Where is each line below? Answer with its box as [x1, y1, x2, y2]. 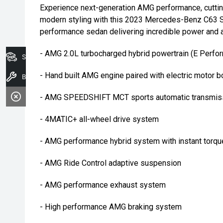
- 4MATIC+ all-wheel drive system [40, 114, 159, 124]
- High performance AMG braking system [40, 202, 182, 212]
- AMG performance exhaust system [40, 180, 166, 190]
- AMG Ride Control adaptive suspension [40, 158, 181, 168]
